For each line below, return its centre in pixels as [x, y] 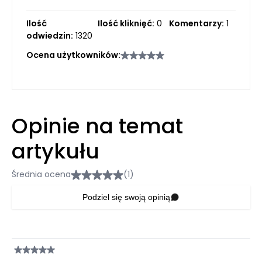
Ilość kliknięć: [126, 24]
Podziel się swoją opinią [126, 197]
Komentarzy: [196, 24]
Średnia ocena [41, 175]
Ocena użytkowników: [73, 55]
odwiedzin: [50, 36]
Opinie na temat [97, 126]
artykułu [56, 151]
